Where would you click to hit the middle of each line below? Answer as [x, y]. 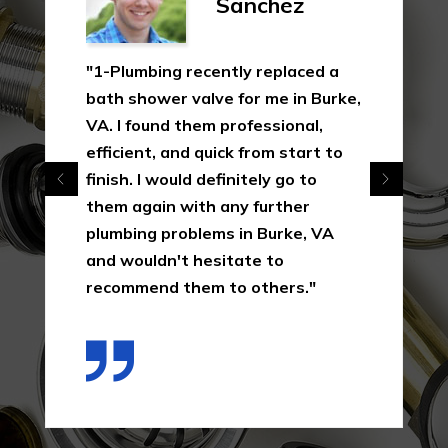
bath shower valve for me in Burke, [223, 98]
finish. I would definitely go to [201, 179]
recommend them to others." [201, 287]
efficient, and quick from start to [214, 152]
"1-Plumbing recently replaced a [212, 71]
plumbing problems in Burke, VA [210, 233]
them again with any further [198, 206]
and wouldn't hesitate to [185, 260]
